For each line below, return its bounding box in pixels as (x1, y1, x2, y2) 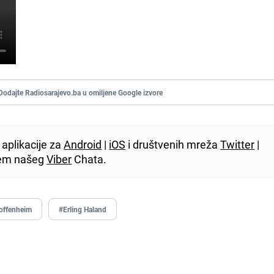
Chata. (72, 151, 107, 166)
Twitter (220, 136, 255, 152)
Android (64, 136, 102, 152)
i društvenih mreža (125, 136, 221, 152)
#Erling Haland (59, 204, 107, 214)
